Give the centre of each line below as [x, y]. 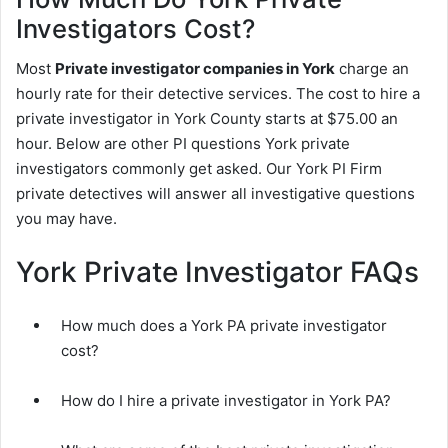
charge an [372, 69]
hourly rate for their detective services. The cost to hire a [218, 94]
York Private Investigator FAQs [217, 272]
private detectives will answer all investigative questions [215, 194]
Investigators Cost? [135, 28]
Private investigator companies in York [195, 69]
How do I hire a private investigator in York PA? [226, 401]
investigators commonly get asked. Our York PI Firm [199, 169]
